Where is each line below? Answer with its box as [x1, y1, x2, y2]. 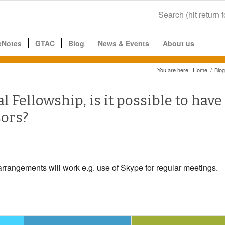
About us [163, 38, 194, 48]
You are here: [157, 66, 190, 74]
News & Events [98, 38, 149, 48]
